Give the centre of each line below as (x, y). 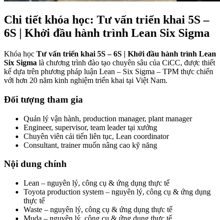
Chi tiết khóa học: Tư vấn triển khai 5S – (107, 20)
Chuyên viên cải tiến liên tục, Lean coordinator (96, 136)
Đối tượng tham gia (43, 99)
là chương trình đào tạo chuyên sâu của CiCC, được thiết (126, 63)
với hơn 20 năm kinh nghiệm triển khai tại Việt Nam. (86, 81)
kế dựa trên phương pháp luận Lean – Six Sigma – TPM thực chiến (109, 72)
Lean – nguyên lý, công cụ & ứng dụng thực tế (96, 183)
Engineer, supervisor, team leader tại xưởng (90, 127)
